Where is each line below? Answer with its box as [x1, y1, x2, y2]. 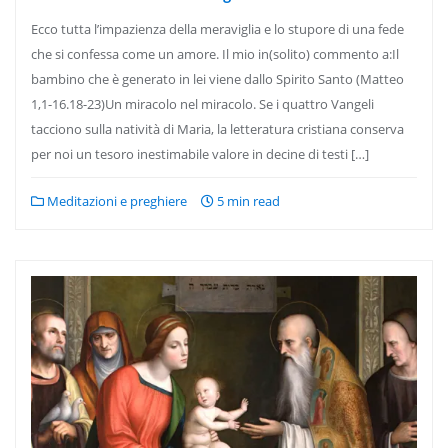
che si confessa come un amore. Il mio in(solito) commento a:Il [31, 45, 399, 63]
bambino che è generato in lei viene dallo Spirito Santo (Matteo [31, 70, 404, 88]
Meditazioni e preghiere [44, 192, 187, 210]
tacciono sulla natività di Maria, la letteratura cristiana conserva [31, 120, 404, 138]
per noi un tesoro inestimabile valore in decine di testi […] [31, 145, 369, 163]
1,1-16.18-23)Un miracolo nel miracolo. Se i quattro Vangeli [31, 95, 374, 113]
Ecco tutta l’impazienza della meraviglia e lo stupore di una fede [31, 20, 404, 38]
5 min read [214, 192, 280, 210]
